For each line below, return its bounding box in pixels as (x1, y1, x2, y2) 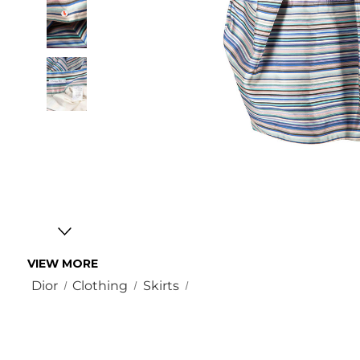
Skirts (142, 278, 179, 294)
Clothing (72, 278, 129, 294)
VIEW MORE (27, 256, 98, 272)
